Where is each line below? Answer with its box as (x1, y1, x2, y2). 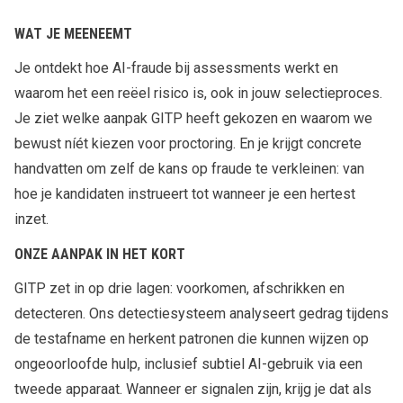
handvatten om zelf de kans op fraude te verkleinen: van (14, 159, 364, 177)
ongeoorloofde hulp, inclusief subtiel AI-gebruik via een (14, 354, 363, 372)
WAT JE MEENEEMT (14, 24, 132, 42)
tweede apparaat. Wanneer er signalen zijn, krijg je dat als (14, 380, 372, 398)
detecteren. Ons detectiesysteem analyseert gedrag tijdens (14, 304, 389, 322)
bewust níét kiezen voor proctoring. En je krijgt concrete (14, 134, 362, 152)
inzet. (14, 210, 49, 228)
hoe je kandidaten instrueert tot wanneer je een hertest (14, 184, 355, 202)
